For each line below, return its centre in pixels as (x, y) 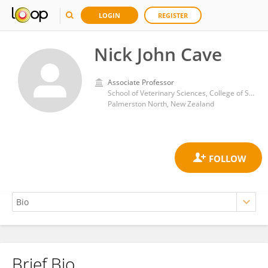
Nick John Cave (158, 54)
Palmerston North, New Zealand (161, 104)
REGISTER (173, 15)
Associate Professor (141, 82)
